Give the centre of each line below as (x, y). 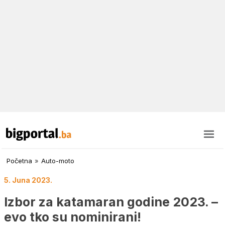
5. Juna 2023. (28, 180)
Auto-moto (58, 161)
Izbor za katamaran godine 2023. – (111, 202)
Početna (19, 161)
